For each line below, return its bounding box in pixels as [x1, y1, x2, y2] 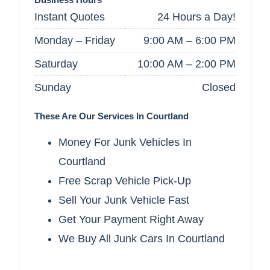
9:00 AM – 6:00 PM [143, 34, 236, 47]
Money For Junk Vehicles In [58, 136, 192, 149]
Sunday [34, 81, 71, 94]
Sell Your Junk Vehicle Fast [58, 194, 189, 207]
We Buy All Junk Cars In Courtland [58, 233, 225, 245]
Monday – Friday [34, 34, 115, 47]
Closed [202, 81, 236, 94]
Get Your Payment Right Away [58, 213, 204, 226]
